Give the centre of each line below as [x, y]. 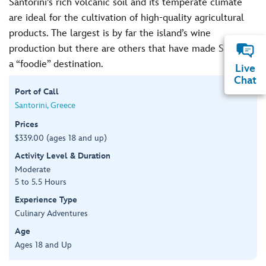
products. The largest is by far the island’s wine [110, 33]
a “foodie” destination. [56, 64]
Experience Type [46, 199]
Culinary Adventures [51, 213]
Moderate [33, 169]
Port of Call [37, 91]
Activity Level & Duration [63, 156]
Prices [26, 124]
